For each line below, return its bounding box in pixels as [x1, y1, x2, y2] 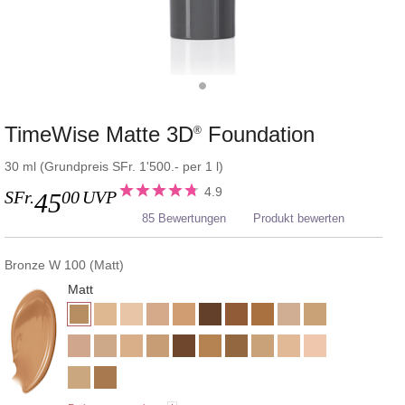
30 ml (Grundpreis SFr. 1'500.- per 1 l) [5, 159, 223, 174]
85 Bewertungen [142, 212, 226, 226]
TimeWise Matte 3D [5, 122, 193, 147]
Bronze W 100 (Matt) [5, 257, 124, 272]
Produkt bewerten [253, 212, 344, 226]
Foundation [202, 122, 315, 147]
